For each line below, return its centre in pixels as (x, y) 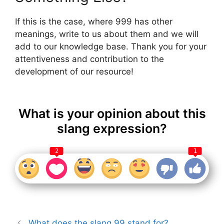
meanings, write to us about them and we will (107, 34)
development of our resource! (74, 72)
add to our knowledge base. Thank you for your (111, 47)
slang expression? (112, 128)
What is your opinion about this (112, 113)
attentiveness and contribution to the (89, 59)
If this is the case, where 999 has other (94, 22)
